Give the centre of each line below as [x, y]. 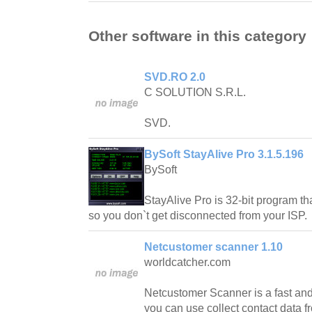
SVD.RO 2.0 [175, 77]
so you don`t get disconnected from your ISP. [198, 215]
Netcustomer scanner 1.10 [213, 247]
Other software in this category [197, 36]
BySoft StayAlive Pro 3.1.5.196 [224, 154]
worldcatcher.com [187, 262]
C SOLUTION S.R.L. [195, 92]
